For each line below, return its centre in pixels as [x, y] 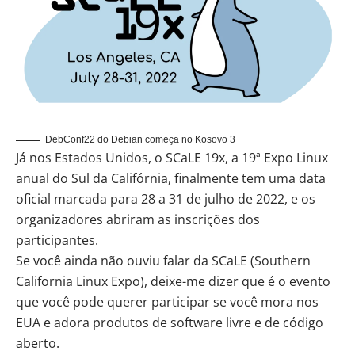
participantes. [57, 240]
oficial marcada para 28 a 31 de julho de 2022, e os [166, 199]
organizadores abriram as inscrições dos [138, 220]
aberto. [38, 344]
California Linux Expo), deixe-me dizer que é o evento [173, 282]
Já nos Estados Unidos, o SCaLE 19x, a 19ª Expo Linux [172, 158]
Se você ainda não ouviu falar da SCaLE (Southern [163, 261]
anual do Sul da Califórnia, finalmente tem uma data [171, 179]
